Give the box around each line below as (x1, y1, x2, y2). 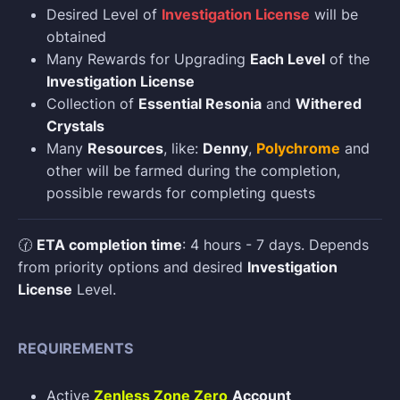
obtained (46, 28, 106, 46)
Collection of (46, 95, 138, 113)
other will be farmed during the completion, (46, 162, 340, 180)
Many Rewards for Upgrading (46, 50, 250, 69)
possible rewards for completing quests (46, 184, 315, 203)
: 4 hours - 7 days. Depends (182, 236, 369, 254)
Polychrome (256, 139, 340, 158)
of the (325, 50, 370, 69)
